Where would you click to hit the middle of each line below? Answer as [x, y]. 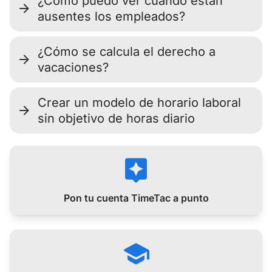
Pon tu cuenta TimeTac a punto [136, 198]
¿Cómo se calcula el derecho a [127, 52]
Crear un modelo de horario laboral [139, 103]
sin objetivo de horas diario [116, 118]
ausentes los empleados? [111, 16]
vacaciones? [73, 67]
